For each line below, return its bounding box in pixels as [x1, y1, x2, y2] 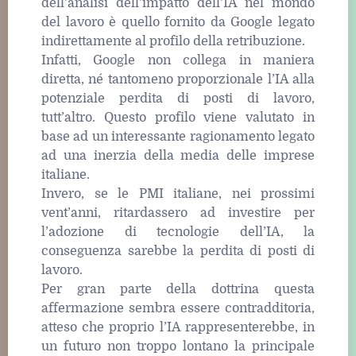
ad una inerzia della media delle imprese [41, 149, 315, 164]
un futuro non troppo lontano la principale [41, 339, 315, 354]
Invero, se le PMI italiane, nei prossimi [41, 187, 315, 202]
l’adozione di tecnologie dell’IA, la [41, 225, 315, 240]
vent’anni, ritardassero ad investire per [41, 206, 315, 221]
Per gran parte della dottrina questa [41, 282, 315, 297]
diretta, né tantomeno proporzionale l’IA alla [41, 72, 315, 87]
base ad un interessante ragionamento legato [41, 130, 315, 145]
